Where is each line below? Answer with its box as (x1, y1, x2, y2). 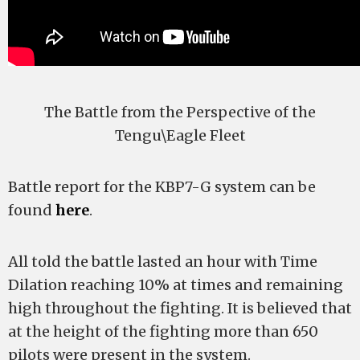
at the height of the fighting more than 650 (8, 322, 318, 341)
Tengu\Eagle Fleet (114, 126, 246, 145)
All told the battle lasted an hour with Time (8, 252, 317, 271)
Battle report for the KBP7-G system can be (8, 178, 316, 196)
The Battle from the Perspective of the (44, 103, 316, 121)
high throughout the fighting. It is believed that (8, 299, 352, 317)
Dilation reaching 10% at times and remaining (8, 276, 343, 294)
